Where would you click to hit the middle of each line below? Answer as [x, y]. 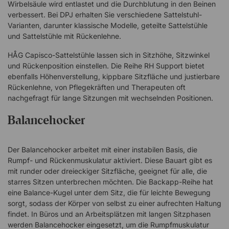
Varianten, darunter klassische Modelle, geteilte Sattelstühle [108, 25]
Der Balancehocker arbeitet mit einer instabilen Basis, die [102, 150]
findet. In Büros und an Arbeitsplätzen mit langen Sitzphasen [109, 214]
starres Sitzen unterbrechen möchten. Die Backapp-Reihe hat [110, 182]
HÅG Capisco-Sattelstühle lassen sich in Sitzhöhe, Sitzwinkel [109, 55]
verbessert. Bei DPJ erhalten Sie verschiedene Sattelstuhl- [105, 15]
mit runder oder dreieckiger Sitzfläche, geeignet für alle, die [107, 171]
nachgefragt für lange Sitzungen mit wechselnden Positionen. [110, 98]
